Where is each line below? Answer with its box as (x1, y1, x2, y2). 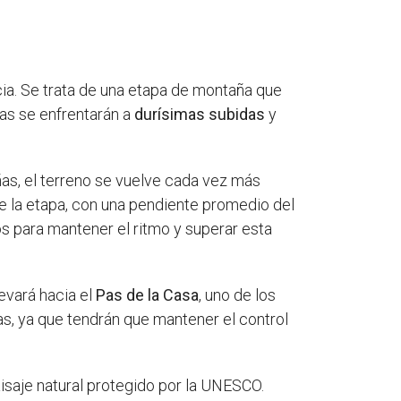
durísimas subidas (134, 105, 266, 124)
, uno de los (199, 286, 277, 305)
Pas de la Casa (96, 286, 200, 305)
